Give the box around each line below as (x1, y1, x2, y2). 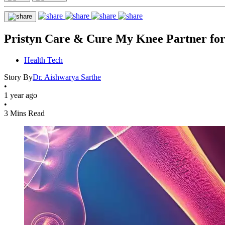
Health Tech (24, 55, 63, 64)
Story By (4, 72, 33, 81)
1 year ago (4, 90, 37, 99)
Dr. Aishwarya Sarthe (33, 72, 101, 81)
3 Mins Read (4, 108, 45, 118)
